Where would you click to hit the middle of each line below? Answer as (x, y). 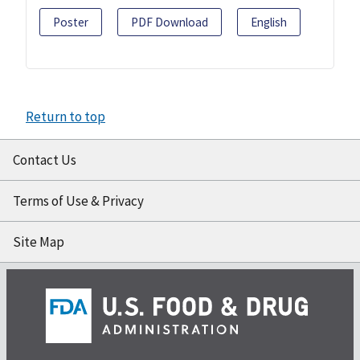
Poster (71, 22)
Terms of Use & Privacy (78, 201)
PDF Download (170, 22)
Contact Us (45, 160)
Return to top (65, 117)
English (269, 22)
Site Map (39, 242)
